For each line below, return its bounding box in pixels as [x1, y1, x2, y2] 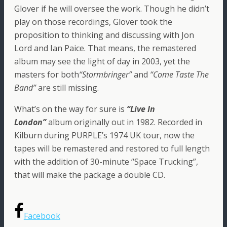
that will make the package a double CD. [14, 169, 165, 181]
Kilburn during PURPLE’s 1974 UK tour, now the [14, 130, 195, 141]
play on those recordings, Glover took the [14, 16, 172, 28]
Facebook [23, 210, 60, 222]
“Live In [127, 103, 155, 115]
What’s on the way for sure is [14, 103, 127, 115]
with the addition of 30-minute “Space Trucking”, [14, 156, 198, 168]
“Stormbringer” [79, 69, 132, 81]
